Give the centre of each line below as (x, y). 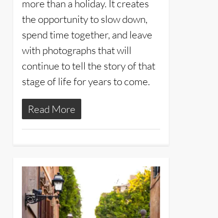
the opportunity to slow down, (84, 19)
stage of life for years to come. (86, 81)
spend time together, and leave (87, 34)
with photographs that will (76, 50)
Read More (51, 109)
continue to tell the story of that (88, 65)
